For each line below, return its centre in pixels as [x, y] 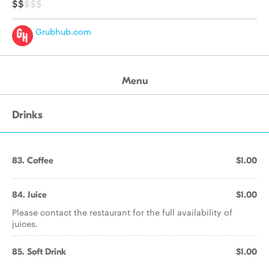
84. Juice [29, 195]
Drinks [27, 115]
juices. [25, 223]
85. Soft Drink [39, 252]
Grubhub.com [62, 32]
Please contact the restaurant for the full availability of [122, 212]
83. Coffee [33, 160]
